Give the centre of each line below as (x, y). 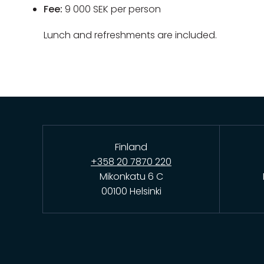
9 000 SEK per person (113, 9)
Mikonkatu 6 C (131, 176)
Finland (131, 147)
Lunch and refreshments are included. (131, 35)
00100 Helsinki (131, 191)
